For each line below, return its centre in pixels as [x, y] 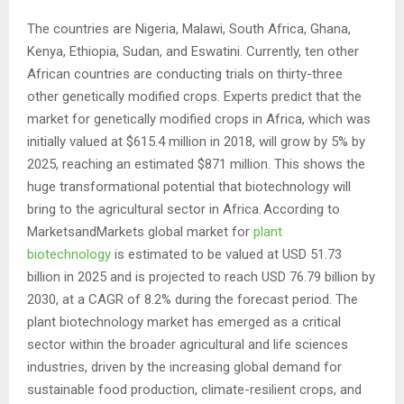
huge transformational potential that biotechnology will [189, 186]
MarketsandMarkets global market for [140, 231]
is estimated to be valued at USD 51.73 [226, 254]
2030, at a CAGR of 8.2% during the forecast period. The [193, 299]
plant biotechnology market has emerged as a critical [184, 321]
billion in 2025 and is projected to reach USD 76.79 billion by [201, 276]
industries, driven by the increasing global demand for [184, 367]
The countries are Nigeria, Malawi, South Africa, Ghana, [189, 28]
